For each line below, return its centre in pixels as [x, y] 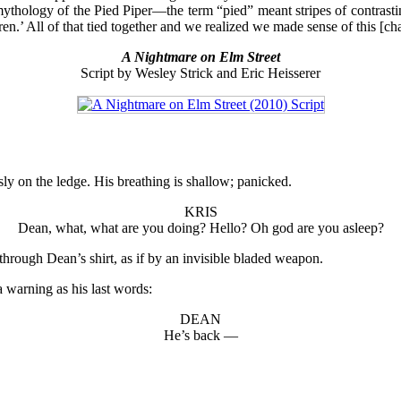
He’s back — [200, 335]
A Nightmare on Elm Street [200, 56]
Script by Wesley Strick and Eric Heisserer [200, 73]
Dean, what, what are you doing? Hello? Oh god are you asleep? [200, 227]
